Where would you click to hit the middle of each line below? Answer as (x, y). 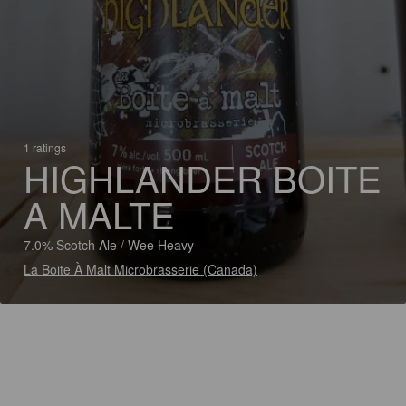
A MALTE (99, 213)
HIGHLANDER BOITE (203, 177)
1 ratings (45, 147)
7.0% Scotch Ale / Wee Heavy (109, 245)
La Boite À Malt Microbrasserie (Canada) (140, 269)
